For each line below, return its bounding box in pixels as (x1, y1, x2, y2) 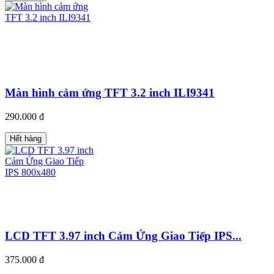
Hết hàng (10, 133, 42, 143)
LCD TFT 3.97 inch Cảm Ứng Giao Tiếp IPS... (5, 229, 242, 243)
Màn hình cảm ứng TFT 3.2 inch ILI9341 (5, 86, 215, 99)
